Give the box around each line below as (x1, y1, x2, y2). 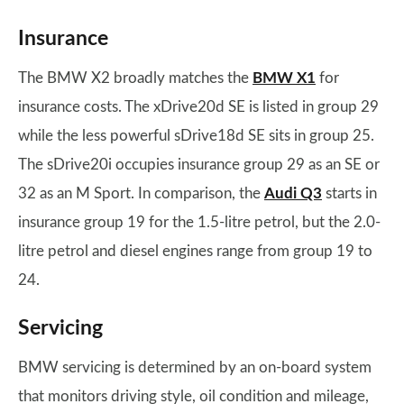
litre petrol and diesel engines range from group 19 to (18, 243, 372, 259)
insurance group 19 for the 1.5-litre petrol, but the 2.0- (18, 215, 381, 230)
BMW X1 (252, 70, 316, 86)
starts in (322, 186, 377, 201)
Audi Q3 (264, 186, 322, 201)
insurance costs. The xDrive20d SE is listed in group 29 (18, 99, 379, 115)
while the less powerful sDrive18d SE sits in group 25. (18, 128, 374, 143)
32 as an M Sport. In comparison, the (18, 186, 264, 201)
